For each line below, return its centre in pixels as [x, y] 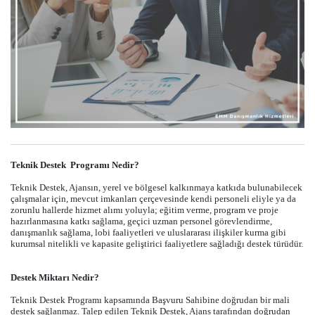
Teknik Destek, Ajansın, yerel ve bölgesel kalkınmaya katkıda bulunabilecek [156, 187]
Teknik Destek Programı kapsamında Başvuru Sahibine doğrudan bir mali [150, 300]
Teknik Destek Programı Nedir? [75, 165]
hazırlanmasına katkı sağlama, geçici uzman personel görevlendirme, [141, 221]
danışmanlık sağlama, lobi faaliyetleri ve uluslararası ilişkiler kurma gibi [148, 232]
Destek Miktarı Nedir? [55, 277]
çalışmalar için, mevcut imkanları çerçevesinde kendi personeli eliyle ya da [153, 199]
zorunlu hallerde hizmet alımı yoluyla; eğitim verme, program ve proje [144, 210]
